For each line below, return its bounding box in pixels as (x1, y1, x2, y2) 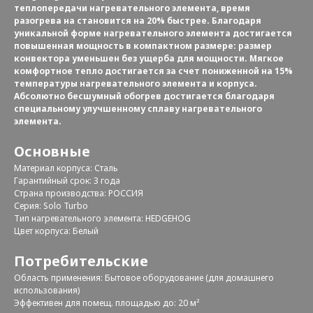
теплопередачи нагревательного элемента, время (14, 2, 250, 15)
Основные (14, 142, 90, 161)
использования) (14, 284, 82, 297)
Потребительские (14, 252, 148, 271)
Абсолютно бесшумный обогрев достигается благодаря (14, 90, 275, 103)
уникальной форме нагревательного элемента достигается (14, 27, 292, 40)
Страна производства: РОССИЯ (14, 187, 145, 200)
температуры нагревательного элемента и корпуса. (14, 78, 257, 90)
